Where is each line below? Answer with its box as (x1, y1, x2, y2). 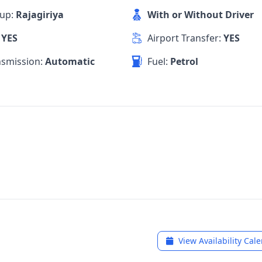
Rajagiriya (16, 8, 64, 21)
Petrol (170, 55, 198, 68)
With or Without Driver (147, 8, 254, 21)
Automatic (45, 55, 95, 68)
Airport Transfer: (147, 32, 223, 44)
